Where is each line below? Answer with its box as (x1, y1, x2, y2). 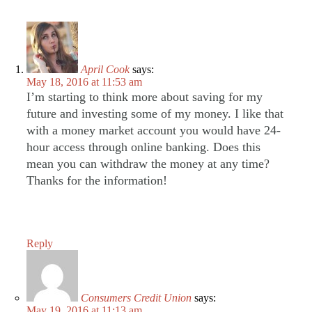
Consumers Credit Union (81, 291, 192, 304)
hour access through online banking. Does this (26, 139, 260, 154)
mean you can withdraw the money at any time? (26, 156, 270, 171)
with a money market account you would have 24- (26, 123, 281, 137)
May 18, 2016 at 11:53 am (26, 75, 142, 88)
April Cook (81, 63, 130, 75)
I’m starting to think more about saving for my (26, 89, 263, 104)
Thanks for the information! (26, 173, 167, 187)
